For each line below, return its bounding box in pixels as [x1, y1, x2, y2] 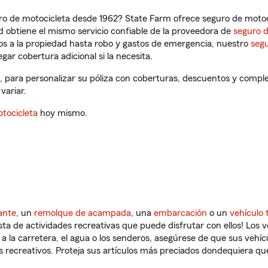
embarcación [154, 208, 207, 218]
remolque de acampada [34, 208, 131, 218]
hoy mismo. [38, 108, 87, 118]
